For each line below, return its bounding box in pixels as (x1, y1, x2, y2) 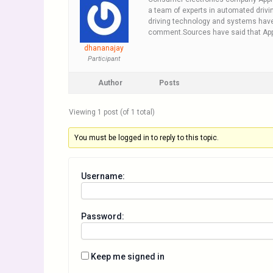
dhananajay (84, 44, 124, 52)
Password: (81, 211, 124, 221)
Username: (81, 171, 125, 181)
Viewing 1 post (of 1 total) (69, 108, 155, 116)
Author (98, 79, 122, 87)
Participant (88, 55, 120, 63)
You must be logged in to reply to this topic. (74, 133, 219, 142)
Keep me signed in (91, 252, 165, 261)
